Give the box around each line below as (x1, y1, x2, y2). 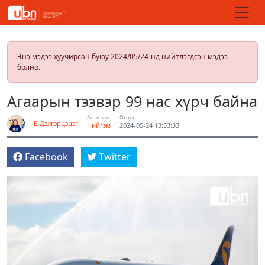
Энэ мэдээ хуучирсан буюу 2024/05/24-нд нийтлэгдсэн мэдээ (17, 51, 228, 62)
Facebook (25, 150, 68, 163)
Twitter (99, 150, 131, 163)
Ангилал (87, 114, 109, 121)
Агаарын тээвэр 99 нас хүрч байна (7, 91, 257, 111)
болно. (17, 62, 40, 72)
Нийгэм (87, 121, 111, 130)
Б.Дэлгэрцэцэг (34, 119, 78, 128)
